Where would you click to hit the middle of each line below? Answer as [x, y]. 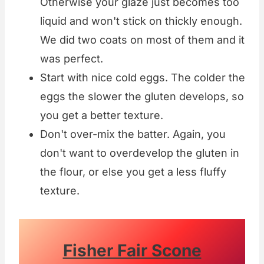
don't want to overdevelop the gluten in [140, 153]
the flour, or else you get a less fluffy [133, 172]
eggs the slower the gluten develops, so [142, 97]
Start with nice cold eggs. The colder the [143, 78]
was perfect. [72, 59]
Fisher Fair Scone [132, 251]
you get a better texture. [102, 115]
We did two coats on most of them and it [142, 40]
